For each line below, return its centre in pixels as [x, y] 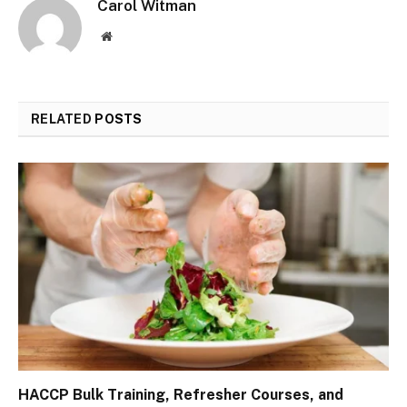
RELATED [63, 119]
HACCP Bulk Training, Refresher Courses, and [181, 395]
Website [131, 35]
